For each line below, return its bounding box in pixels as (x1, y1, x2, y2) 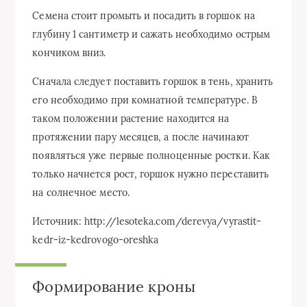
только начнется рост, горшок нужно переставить (32, 167, 269, 180)
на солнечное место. (32, 186, 130, 199)
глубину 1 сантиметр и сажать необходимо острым (32, 27, 271, 40)
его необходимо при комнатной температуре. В (32, 93, 258, 106)
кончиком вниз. (32, 46, 106, 59)
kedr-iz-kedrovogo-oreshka (32, 233, 159, 246)
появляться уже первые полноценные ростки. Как (32, 149, 271, 162)
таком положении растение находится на (32, 112, 230, 125)
